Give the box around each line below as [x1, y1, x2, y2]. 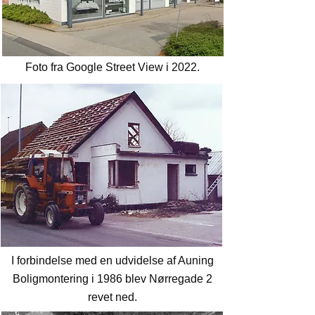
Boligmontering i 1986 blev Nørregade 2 [13, 273, 212, 285]
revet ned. [88, 291, 137, 303]
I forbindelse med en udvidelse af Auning [11, 255, 214, 266]
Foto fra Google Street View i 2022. [25, 61, 200, 73]
